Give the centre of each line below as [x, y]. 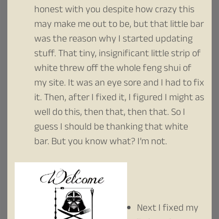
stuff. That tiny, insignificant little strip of [118, 55]
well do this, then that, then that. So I [110, 113]
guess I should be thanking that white [111, 128]
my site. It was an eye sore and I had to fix [119, 84]
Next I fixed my [168, 209]
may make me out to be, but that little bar [119, 25]
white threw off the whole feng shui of [113, 69]
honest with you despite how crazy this [114, 11]
